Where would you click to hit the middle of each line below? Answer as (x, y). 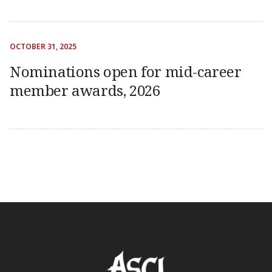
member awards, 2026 (85, 90)
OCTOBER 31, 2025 (43, 46)
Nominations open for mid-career (126, 71)
